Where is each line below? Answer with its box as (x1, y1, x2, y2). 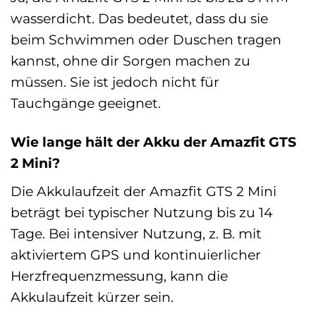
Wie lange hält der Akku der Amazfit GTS (11, 133, 296, 151)
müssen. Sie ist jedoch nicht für (11, 73, 219, 91)
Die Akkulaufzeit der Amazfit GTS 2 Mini (11, 183, 276, 200)
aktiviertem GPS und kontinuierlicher (11, 246, 261, 264)
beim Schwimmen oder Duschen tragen (11, 31, 281, 49)
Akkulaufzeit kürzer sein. (11, 288, 174, 306)
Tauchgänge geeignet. (11, 95, 161, 112)
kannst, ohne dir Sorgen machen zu (11, 52, 250, 70)
